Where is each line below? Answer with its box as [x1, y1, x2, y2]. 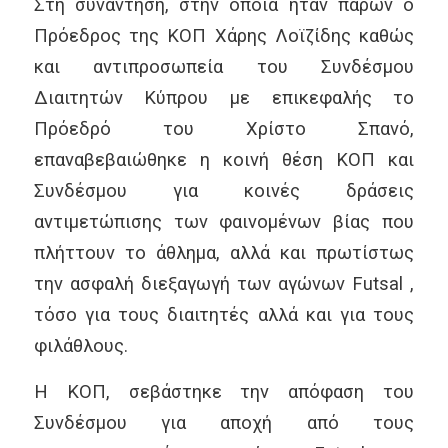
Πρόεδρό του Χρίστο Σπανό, [33, 117, 415, 139]
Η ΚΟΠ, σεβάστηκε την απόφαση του [33, 381, 415, 403]
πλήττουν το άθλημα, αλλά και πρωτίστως [33, 241, 415, 263]
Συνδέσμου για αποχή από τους [33, 412, 415, 434]
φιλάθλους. [33, 334, 128, 356]
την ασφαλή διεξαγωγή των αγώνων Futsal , [33, 272, 415, 294]
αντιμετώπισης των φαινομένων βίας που [33, 210, 415, 232]
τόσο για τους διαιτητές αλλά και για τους [33, 303, 415, 325]
